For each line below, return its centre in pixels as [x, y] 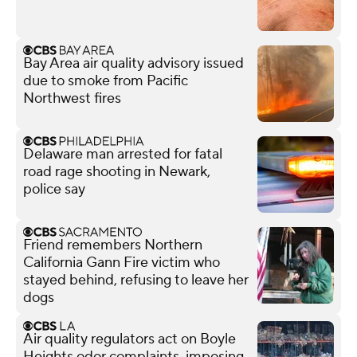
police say [54, 189]
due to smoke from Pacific [106, 80]
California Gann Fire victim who [122, 262]
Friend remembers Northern [113, 245]
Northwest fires [72, 98]
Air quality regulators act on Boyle [129, 339]
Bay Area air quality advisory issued [133, 63]
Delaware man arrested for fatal [123, 154]
